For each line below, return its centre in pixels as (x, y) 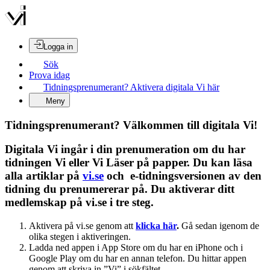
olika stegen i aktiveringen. (80, 237)
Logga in (58, 47)
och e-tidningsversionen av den (183, 176)
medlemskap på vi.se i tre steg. (79, 202)
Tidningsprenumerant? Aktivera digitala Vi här (131, 87)
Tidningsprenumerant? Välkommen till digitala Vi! (131, 125)
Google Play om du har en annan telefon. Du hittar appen (138, 259)
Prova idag (49, 75)
